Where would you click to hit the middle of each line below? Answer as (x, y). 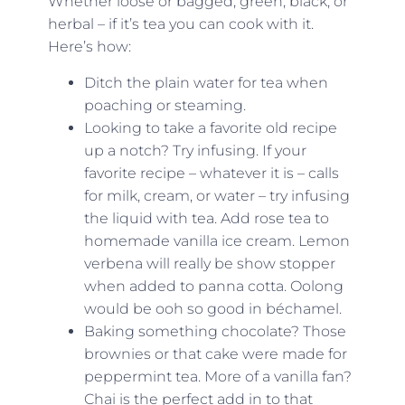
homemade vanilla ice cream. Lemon (217, 240)
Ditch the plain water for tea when (206, 82)
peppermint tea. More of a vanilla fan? (217, 376)
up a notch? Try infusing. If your (195, 150)
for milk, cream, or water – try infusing (217, 195)
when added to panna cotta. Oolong (213, 286)
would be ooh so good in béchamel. (212, 308)
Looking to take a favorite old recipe (210, 127)
